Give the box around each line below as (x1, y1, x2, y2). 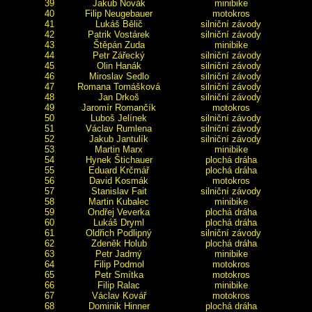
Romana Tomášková (77, 81, 160, 92)
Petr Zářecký (93, 50, 145, 61)
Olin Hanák (96, 61, 141, 71)
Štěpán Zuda (93, 40, 145, 50)
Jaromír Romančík (81, 102, 156, 113)
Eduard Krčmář (88, 165, 149, 175)
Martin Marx (95, 144, 143, 155)
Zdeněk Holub (91, 238, 147, 249)
